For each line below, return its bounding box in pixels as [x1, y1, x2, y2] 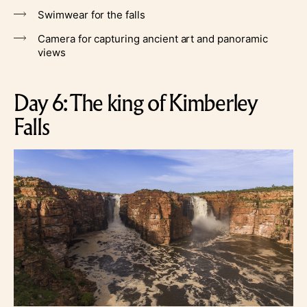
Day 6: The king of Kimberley [14, 88, 258, 118]
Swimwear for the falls [38, 8, 145, 21]
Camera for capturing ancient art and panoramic [38, 32, 268, 45]
